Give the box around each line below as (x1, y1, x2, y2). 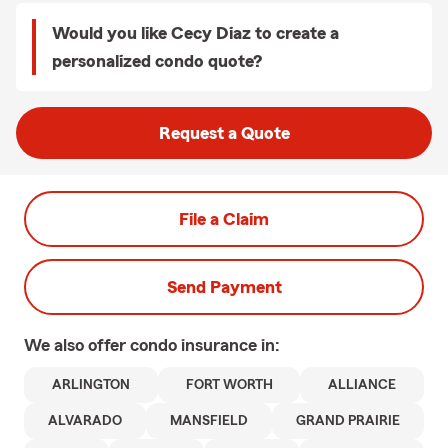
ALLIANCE (328, 378, 397, 392)
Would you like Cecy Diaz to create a (52, 24, 339, 42)
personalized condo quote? (52, 52, 262, 70)
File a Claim (179, 210, 269, 228)
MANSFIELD (170, 414, 248, 428)
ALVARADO (48, 414, 122, 428)
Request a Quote (158, 124, 290, 142)
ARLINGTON (51, 378, 130, 392)
